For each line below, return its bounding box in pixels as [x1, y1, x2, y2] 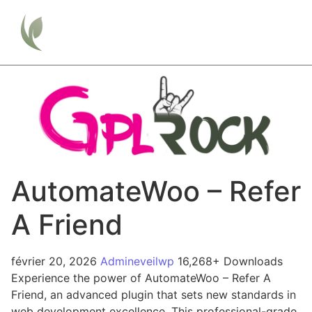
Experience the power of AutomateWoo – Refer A [11, 270, 271, 285]
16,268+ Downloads [178, 253, 283, 268]
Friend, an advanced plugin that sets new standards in [11, 287, 296, 302]
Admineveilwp [100, 253, 178, 268]
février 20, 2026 [11, 253, 100, 268]
